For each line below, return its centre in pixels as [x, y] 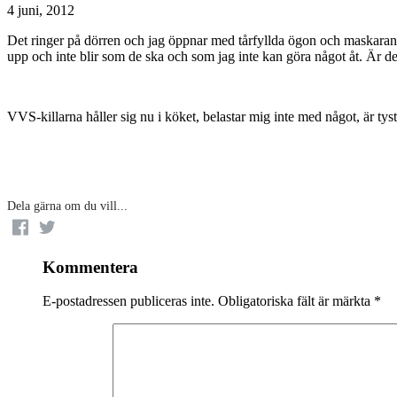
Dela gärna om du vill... [67, 206]
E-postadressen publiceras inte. [128, 301]
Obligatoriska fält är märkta [294, 301]
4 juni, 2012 [41, 10]
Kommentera [90, 267]
